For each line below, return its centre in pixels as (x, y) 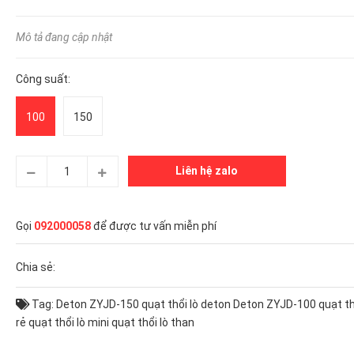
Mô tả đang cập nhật (64, 37)
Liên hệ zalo (207, 170)
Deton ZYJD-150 (97, 304)
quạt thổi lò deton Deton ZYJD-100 (228, 304)
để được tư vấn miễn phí (153, 226)
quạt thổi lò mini (68, 322)
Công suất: (43, 79)
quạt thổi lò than (153, 322)
